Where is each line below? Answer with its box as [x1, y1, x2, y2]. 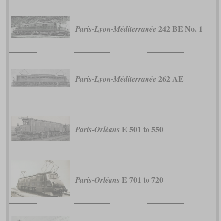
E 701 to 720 [119, 174, 163, 185]
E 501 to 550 [119, 123, 163, 135]
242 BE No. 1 [156, 23, 203, 35]
